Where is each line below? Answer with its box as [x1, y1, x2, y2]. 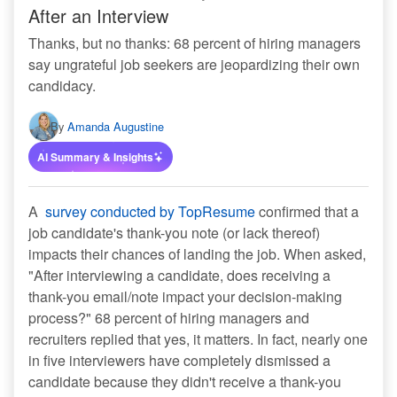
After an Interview [28, 3, 168, 29]
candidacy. [28, 75, 96, 97]
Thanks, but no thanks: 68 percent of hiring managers [28, 33, 361, 54]
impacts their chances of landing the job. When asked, [28, 244, 366, 265]
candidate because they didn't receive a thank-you [28, 371, 341, 393]
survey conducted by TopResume [45, 201, 255, 222]
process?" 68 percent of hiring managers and [28, 307, 309, 329]
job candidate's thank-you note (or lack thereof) [28, 222, 320, 244]
